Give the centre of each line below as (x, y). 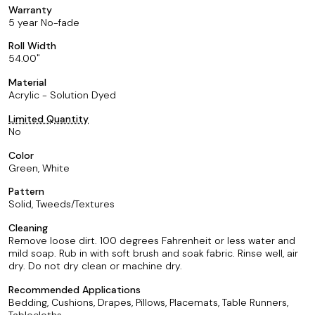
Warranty (30, 9)
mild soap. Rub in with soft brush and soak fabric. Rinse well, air (153, 253)
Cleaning (28, 228)
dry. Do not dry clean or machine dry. (95, 266)
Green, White (39, 168)
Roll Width (32, 46)
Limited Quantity (49, 118)
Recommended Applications (75, 289)
